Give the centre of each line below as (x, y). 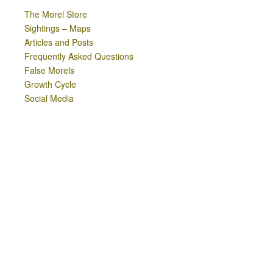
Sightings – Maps (58, 28)
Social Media (49, 98)
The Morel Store (56, 14)
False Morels (49, 70)
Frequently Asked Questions (79, 56)
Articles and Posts (59, 42)
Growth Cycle (50, 84)
